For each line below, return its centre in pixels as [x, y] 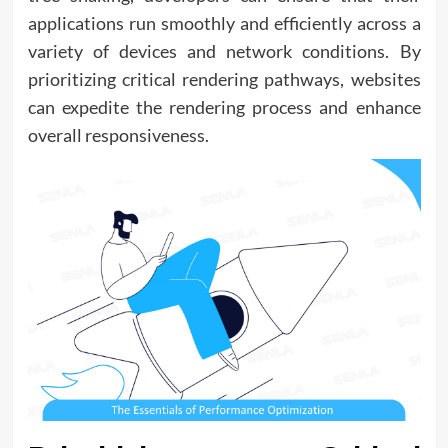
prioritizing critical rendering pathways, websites [224, 78]
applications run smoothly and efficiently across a [224, 22]
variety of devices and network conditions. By [224, 50]
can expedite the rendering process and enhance [224, 106]
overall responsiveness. [118, 134]
